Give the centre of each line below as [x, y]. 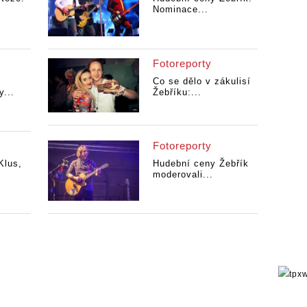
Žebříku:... [177, 92]
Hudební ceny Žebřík [200, 163]
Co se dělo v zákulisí [201, 81]
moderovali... [183, 174]
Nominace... [180, 10]
